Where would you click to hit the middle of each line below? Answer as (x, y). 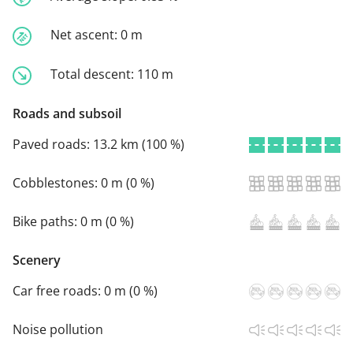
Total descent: (94, 74)
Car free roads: (58, 290)
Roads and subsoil (67, 113)
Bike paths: (46, 221)
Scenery (37, 260)
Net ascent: (85, 35)
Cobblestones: (57, 182)
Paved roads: (53, 144)
